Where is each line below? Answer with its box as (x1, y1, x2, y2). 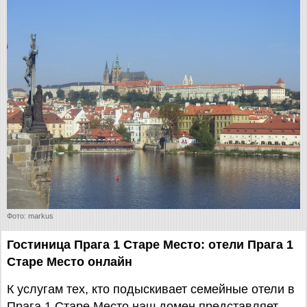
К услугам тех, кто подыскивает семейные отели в (7, 282, 295, 296)
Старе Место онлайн (7, 255, 132, 269)
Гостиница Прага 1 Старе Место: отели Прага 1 (7, 238, 293, 251)
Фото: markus (7, 212, 53, 220)
